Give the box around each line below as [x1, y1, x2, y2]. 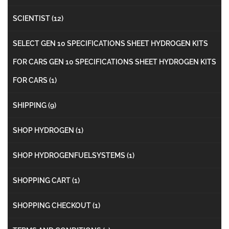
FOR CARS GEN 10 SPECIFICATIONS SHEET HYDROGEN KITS [13, 57, 216, 66]
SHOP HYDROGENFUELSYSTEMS [13, 151, 127, 159]
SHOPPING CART [13, 176, 72, 185]
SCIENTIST [13, 14, 52, 22]
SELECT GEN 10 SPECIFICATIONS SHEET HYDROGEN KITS [13, 39, 208, 48]
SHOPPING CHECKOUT [13, 201, 93, 210]
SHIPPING [13, 101, 48, 109]
